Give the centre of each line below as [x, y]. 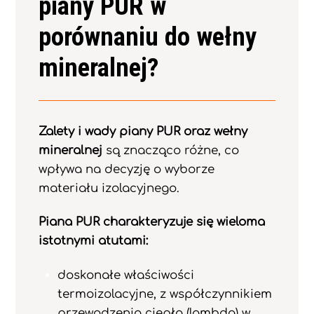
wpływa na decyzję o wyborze [126, 169]
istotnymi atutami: [93, 241]
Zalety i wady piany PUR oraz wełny [143, 131]
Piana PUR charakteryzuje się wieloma [151, 222]
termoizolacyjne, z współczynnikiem [164, 294]
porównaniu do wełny [147, 37]
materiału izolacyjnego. [109, 188]
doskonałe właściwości [125, 275]
